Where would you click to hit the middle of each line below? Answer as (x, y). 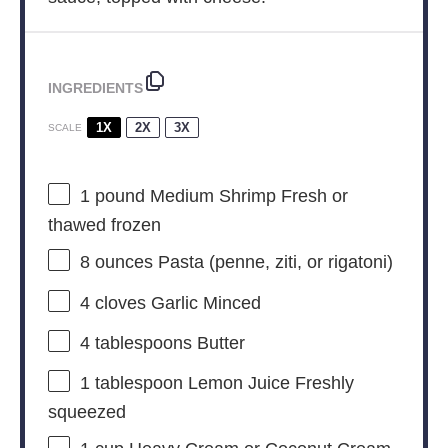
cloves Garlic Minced (175, 302)
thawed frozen (104, 225)
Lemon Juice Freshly (268, 383)
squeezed (86, 412)
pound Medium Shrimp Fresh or (218, 196)
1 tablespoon (131, 383)
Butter (218, 343)
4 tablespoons (135, 343)
